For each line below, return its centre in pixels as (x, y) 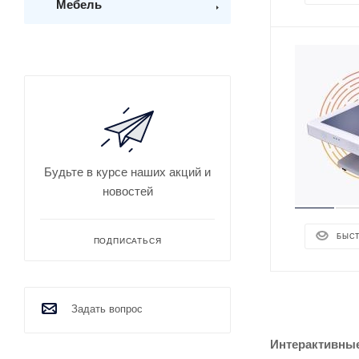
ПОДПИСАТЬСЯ (127, 241)
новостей (127, 191)
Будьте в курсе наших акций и (127, 172)
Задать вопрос (107, 309)
